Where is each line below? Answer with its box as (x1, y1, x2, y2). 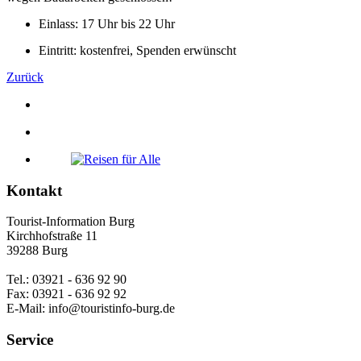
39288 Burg (6, 243, 68, 258)
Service (6, 331, 53, 349)
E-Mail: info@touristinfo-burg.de (6, 301, 175, 316)
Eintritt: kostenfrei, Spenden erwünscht (39, 43, 236, 57)
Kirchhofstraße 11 (6, 229, 98, 243)
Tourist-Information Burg (6, 214, 135, 229)
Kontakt (6, 181, 62, 199)
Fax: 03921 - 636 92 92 (6, 287, 127, 301)
